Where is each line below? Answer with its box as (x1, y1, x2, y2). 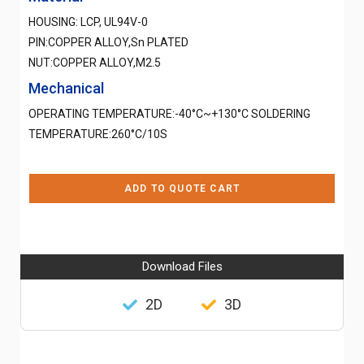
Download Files (141, 258, 223, 274)
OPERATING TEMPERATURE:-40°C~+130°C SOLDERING (28, 106, 310, 120)
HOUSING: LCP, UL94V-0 (28, 15, 148, 28)
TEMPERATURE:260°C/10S (28, 127, 167, 141)
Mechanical (28, 79, 104, 97)
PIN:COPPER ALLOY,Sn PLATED (28, 35, 188, 49)
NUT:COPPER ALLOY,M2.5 (28, 55, 161, 69)
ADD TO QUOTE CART (123, 182, 240, 194)
